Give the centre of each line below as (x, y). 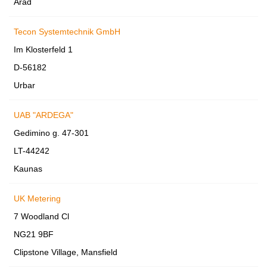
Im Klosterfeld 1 (43, 49)
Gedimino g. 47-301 (51, 133)
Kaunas (28, 168)
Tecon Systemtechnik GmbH (67, 31)
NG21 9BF (34, 234)
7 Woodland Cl (41, 216)
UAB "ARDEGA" (44, 115)
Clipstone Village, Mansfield (66, 252)
